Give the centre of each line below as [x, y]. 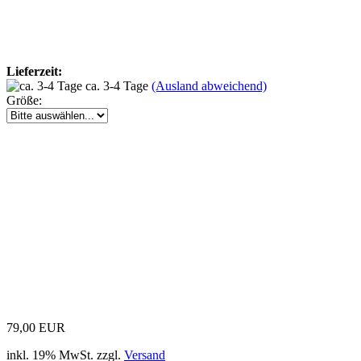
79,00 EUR [36, 327]
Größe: [24, 100]
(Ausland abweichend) [209, 85]
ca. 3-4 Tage [118, 85]
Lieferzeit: [34, 71]
